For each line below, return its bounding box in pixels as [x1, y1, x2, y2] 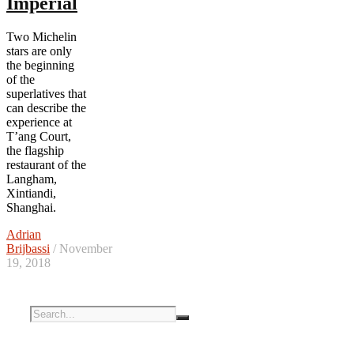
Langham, [6, 171, 57, 186]
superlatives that [6, 86, 86, 100]
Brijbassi [6, 241, 50, 255]
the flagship [6, 143, 64, 157]
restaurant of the [6, 157, 86, 171]
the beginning [6, 58, 74, 72]
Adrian [6, 227, 41, 241]
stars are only [6, 43, 72, 58]
